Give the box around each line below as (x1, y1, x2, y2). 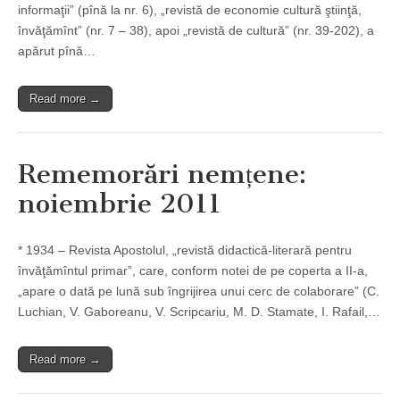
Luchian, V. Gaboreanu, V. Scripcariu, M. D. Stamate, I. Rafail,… (18, 304, 380, 320)
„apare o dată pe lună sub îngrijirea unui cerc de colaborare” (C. (18, 284, 379, 299)
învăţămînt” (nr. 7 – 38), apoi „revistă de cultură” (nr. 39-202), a (18, 23, 374, 38)
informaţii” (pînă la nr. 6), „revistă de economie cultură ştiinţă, (18, 3, 362, 18)
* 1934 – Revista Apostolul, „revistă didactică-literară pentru (18, 243, 352, 258)
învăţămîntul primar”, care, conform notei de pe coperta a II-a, (18, 263, 368, 279)
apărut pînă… (18, 44, 96, 59)
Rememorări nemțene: (18, 158, 306, 191)
